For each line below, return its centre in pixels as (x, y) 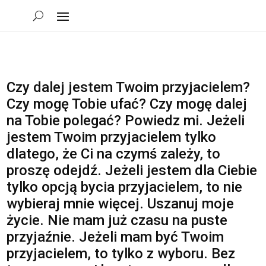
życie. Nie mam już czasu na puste (117, 220)
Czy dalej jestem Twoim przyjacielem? (129, 87)
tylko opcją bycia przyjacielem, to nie (125, 187)
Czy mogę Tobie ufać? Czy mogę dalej (127, 104)
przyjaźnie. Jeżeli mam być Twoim (115, 237)
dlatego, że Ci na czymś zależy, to (114, 154)
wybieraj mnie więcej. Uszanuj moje (121, 204)
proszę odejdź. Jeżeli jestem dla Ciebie (132, 170)
